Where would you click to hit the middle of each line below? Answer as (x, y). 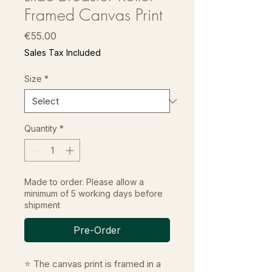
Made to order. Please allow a (84, 182)
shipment (42, 205)
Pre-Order (97, 230)
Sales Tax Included (63, 53)
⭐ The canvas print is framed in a (93, 264)
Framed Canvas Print (93, 15)
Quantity (41, 128)
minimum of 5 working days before (93, 193)
